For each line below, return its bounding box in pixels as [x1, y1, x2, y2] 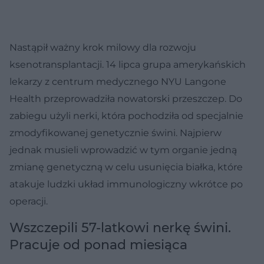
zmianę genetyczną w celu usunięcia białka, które [9, 161, 243, 173]
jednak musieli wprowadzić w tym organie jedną [9, 144, 237, 156]
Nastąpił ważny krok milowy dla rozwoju [9, 41, 196, 53]
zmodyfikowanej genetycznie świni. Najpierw [9, 127, 222, 138]
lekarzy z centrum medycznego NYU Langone [9, 75, 226, 87]
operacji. [9, 195, 48, 207]
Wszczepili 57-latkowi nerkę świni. [9, 219, 231, 236]
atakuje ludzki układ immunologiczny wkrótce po [9, 178, 243, 190]
